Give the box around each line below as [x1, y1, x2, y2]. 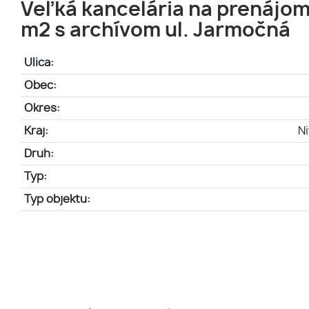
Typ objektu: [23, 193, 90, 205]
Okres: [23, 102, 60, 114]
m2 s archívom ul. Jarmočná [21, 21, 290, 41]
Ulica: [23, 57, 54, 68]
